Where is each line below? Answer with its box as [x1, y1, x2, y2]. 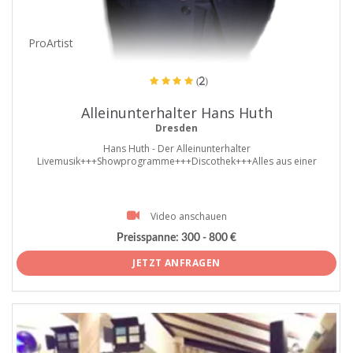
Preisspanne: [117, 232, 179, 244]
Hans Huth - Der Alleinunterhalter [102, 141, 251, 155]
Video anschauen [150, 209, 227, 223]
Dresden [155, 121, 198, 135]
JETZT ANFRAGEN [132, 255, 221, 269]
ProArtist [28, 35, 74, 50]
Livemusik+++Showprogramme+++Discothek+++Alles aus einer [36, 154, 317, 168]
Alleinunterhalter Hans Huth [80, 102, 273, 122]
